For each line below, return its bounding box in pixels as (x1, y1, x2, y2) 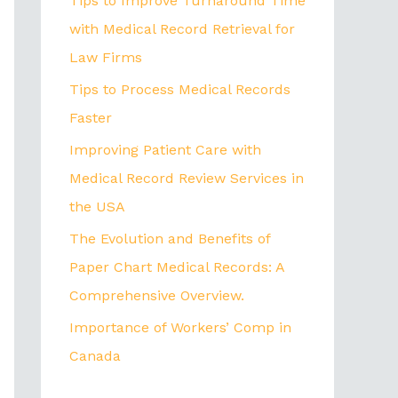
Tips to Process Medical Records (69, 80, 291, 98)
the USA (69, 197, 125, 215)
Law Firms (69, 48, 142, 66)
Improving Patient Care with (69, 140, 261, 158)
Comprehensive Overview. (69, 286, 244, 304)
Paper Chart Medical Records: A (69, 258, 284, 275)
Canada (69, 346, 121, 364)
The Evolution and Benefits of (69, 229, 270, 247)
